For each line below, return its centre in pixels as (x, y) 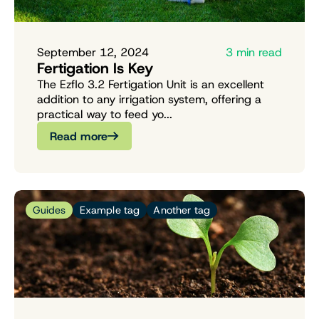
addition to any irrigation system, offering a (149, 100)
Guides (49, 210)
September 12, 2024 (93, 53)
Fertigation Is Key (95, 69)
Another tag (182, 210)
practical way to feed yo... (105, 115)
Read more (79, 136)
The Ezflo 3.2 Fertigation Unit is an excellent (151, 85)
